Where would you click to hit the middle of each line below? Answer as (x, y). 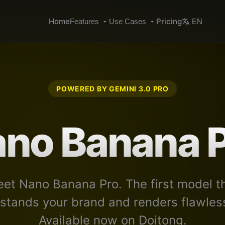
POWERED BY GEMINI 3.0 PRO (113, 89)
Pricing (169, 21)
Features (85, 21)
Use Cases (128, 21)
